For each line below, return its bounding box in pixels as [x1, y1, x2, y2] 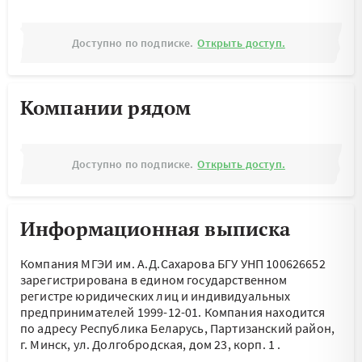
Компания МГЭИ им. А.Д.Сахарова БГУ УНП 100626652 [20, 255, 326, 271]
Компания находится [204, 304, 326, 320]
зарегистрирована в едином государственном [20, 271, 288, 288]
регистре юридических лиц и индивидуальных [20, 288, 291, 304]
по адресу [20, 320, 80, 336]
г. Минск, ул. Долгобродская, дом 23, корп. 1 [20, 336, 276, 352]
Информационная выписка [20, 216, 291, 242]
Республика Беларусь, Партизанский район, [79, 320, 335, 336]
